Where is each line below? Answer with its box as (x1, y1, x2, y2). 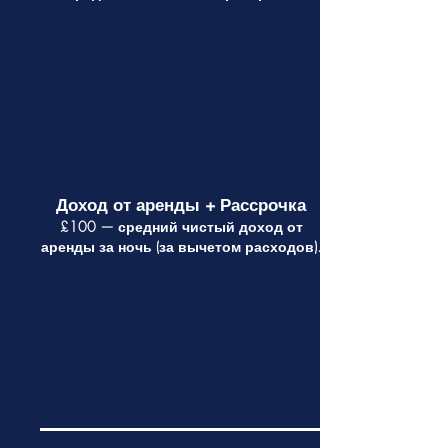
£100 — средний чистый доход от (59, 217, 303, 236)
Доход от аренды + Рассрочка (56, 194, 306, 216)
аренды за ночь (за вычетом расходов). (41, 237, 321, 256)
